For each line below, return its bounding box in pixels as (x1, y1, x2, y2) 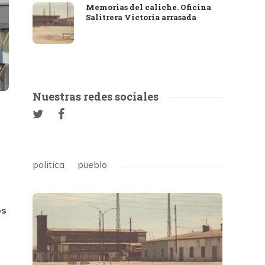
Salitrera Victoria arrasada (86, 12, 197, 22)
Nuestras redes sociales (33, 89, 159, 104)
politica (33, 159, 65, 170)
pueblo (77, 159, 108, 170)
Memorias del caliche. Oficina (86, 2, 212, 12)
